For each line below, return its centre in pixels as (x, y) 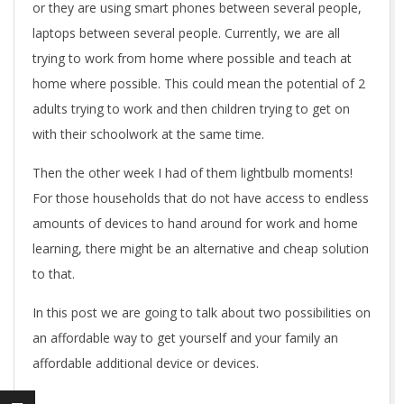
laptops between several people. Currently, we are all (186, 33)
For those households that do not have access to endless (201, 198)
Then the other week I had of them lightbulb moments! (193, 173)
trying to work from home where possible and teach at (192, 58)
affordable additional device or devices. (146, 363)
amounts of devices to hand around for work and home (195, 223)
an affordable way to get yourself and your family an (185, 338)
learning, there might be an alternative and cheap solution (201, 248)
